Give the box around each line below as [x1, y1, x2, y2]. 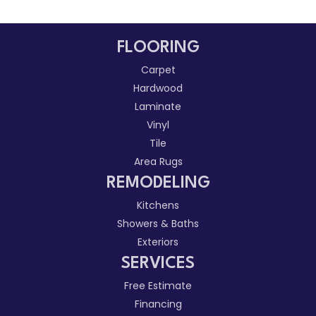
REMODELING [106, 174, 210, 192]
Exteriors [138, 234, 178, 249]
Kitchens [137, 197, 179, 212]
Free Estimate [124, 278, 192, 293]
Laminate [135, 99, 181, 114]
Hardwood [133, 80, 183, 95]
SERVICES [121, 255, 195, 272]
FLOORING [116, 39, 200, 56]
